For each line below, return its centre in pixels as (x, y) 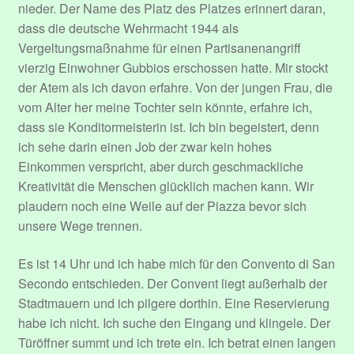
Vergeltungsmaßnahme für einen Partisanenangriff (159, 48)
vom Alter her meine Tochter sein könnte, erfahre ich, (165, 107)
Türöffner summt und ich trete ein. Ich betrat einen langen (177, 342)
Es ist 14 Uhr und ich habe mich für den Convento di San (176, 263)
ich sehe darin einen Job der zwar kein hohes (145, 147)
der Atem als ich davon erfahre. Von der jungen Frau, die (175, 88)
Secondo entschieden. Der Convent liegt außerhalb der (172, 283)
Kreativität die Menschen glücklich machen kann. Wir (166, 186)
